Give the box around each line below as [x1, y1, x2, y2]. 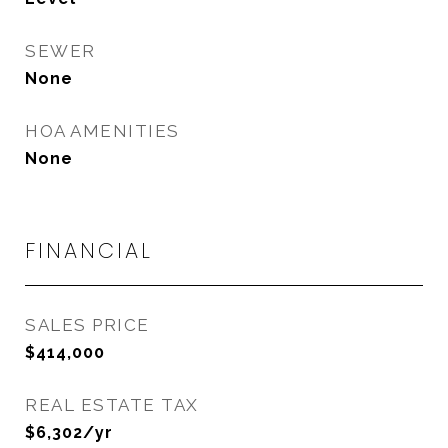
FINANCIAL [25, 236, 153, 265]
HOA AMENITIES [25, 121, 180, 141]
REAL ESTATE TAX [25, 395, 199, 415]
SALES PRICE [25, 315, 150, 335]
